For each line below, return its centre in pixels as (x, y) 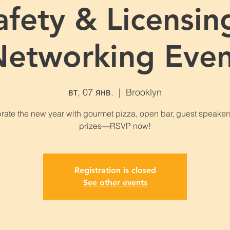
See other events (115, 183)
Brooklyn (144, 92)
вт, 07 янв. (91, 92)
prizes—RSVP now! (115, 126)
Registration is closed (115, 170)
